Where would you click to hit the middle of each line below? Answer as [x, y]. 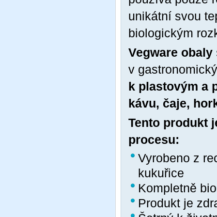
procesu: [154, 139]
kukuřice [161, 173]
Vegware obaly [172, 52]
